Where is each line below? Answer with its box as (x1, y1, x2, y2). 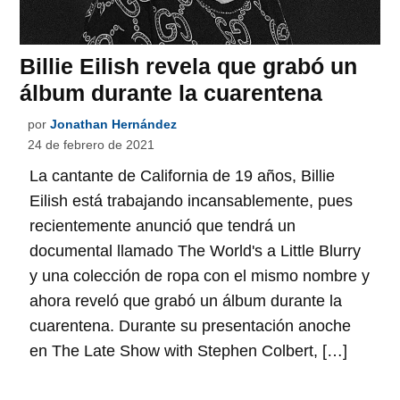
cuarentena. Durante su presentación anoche (29, 317, 352, 336)
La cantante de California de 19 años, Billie (29, 167, 336, 186)
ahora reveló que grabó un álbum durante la (29, 292, 343, 311)
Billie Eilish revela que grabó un (20, 54, 358, 79)
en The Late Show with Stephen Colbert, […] (29, 342, 348, 361)
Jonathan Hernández (50, 117, 178, 132)
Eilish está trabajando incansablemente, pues (29, 192, 354, 211)
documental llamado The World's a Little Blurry (29, 242, 362, 261)
